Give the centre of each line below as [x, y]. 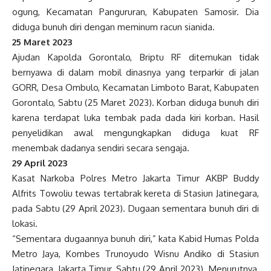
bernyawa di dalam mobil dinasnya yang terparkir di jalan [135, 73]
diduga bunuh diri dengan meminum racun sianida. [113, 27]
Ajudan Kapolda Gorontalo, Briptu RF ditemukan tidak [135, 57]
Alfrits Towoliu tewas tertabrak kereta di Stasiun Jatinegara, [135, 194]
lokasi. [25, 224]
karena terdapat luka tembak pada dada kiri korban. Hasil [135, 118]
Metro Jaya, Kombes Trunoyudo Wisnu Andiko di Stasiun [135, 254]
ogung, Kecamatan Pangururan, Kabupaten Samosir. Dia [135, 12]
